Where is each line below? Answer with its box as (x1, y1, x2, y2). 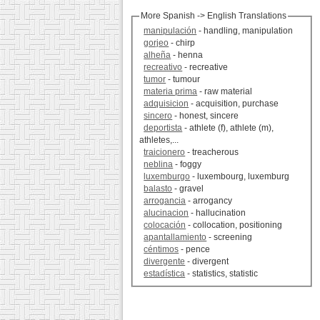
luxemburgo (144, 171, 191, 182)
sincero (144, 111, 173, 121)
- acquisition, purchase (189, 99, 279, 109)
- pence (179, 244, 211, 255)
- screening (206, 232, 253, 243)
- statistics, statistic (185, 269, 259, 279)
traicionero (144, 147, 186, 158)
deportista (144, 123, 183, 134)
